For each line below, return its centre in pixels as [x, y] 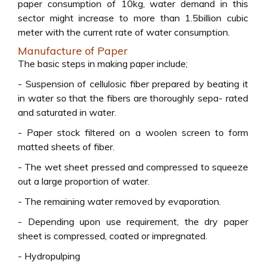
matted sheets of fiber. [66, 147]
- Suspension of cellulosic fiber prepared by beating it [133, 84]
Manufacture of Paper [73, 51]
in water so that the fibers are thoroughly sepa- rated [133, 98]
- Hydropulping [49, 256]
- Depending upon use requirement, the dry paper [133, 221]
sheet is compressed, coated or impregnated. [113, 236]
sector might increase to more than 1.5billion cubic [133, 18]
